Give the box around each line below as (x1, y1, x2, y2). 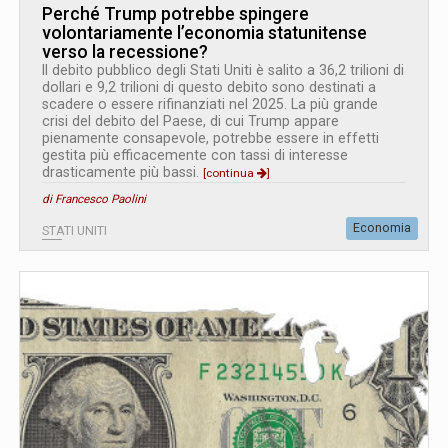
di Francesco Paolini (42, 191, 146, 206)
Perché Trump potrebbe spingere (42, 3, 309, 24)
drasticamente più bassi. (42, 163, 203, 180)
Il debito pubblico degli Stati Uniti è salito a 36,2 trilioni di (42, 61, 404, 78)
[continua (203, 165, 257, 180)
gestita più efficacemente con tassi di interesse (42, 146, 348, 163)
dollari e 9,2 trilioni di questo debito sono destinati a (42, 78, 376, 95)
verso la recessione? (42, 41, 208, 62)
